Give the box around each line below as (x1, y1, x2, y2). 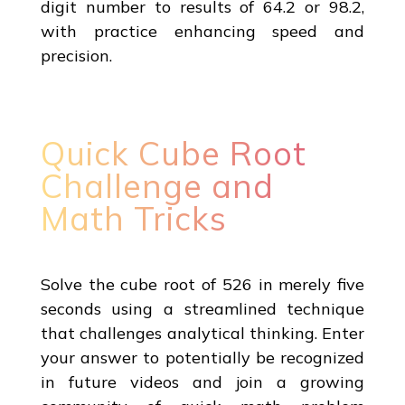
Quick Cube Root (40, 132, 306, 174)
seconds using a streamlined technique (40, 297, 365, 319)
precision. (40, 44, 112, 66)
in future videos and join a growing (40, 371, 365, 392)
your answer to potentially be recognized (40, 346, 365, 368)
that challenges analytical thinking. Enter (40, 322, 365, 344)
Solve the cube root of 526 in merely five (40, 273, 365, 295)
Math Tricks (40, 197, 227, 239)
